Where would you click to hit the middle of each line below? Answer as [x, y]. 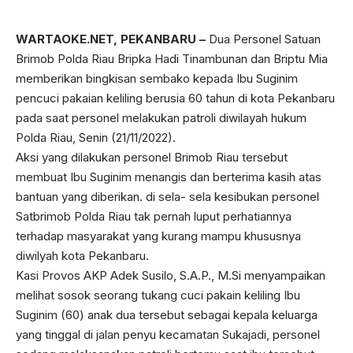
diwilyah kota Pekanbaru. [82, 256]
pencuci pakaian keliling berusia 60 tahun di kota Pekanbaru [175, 98]
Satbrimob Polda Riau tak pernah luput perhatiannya [154, 216]
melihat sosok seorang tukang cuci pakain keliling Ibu [158, 295]
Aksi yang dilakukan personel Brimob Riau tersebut [152, 157]
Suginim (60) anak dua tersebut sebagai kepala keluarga [167, 315]
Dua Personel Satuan [263, 39]
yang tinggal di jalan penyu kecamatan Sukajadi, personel [168, 334]
